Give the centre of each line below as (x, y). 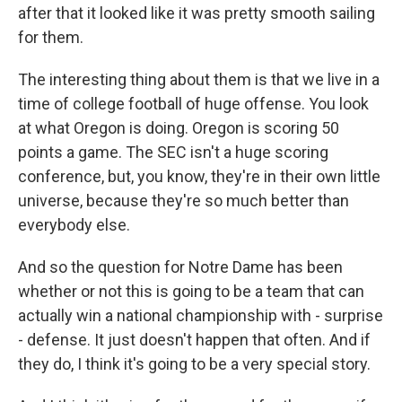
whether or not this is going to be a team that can (191, 291)
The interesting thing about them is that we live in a (199, 79)
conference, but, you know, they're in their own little (199, 176)
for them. (51, 37)
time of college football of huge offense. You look (193, 104)
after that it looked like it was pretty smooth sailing (197, 13)
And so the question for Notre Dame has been (180, 267)
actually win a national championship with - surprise (201, 315)
